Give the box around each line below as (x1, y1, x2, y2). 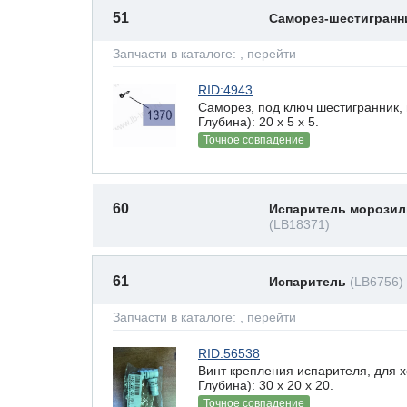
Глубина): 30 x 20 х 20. (198, 377, 333, 392)
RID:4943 (198, 83, 253, 97)
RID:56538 (198, 346, 260, 361)
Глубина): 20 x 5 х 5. (198, 114, 319, 129)
